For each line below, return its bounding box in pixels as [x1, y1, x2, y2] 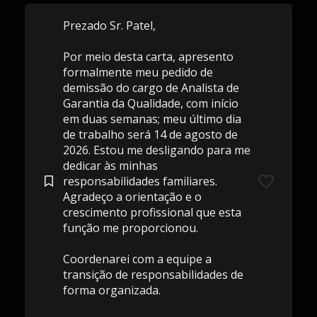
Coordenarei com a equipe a [62, 251, 212, 267]
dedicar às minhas [62, 158, 158, 173]
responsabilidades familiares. [62, 173, 217, 189]
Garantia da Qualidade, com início [62, 96, 238, 111]
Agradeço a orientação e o [62, 189, 202, 204]
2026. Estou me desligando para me [62, 142, 250, 158]
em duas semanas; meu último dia [62, 111, 241, 127]
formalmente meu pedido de [62, 64, 213, 80]
